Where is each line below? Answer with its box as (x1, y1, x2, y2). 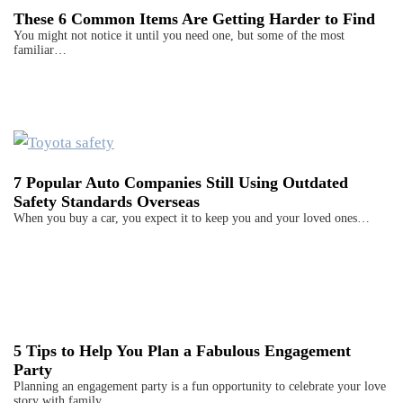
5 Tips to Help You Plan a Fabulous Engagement (13, 342, 351, 361)
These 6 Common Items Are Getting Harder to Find (13, 10, 375, 29)
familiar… (13, 43, 67, 58)
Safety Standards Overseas (13, 193, 200, 211)
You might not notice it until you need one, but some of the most (13, 29, 345, 43)
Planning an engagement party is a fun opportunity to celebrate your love (13, 380, 386, 394)
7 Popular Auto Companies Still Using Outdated (13, 174, 348, 193)
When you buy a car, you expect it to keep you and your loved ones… (13, 211, 370, 226)
